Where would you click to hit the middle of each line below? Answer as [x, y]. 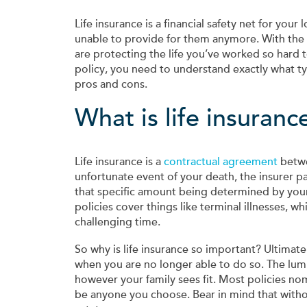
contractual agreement [221, 162]
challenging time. [118, 222]
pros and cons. [111, 85]
